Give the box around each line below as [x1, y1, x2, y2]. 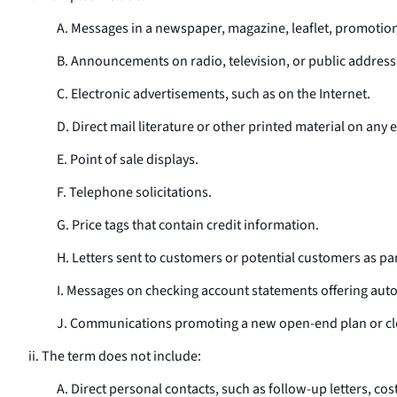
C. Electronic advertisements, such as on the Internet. [57, 84, 370, 104]
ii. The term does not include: [28, 346, 201, 366]
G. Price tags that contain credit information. [57, 215, 319, 235]
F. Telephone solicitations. [57, 183, 212, 202]
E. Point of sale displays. [57, 150, 198, 169]
